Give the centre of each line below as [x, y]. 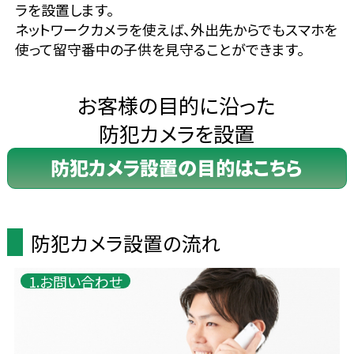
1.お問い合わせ [76, 281]
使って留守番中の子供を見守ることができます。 [159, 49]
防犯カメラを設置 [177, 133]
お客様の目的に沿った [177, 104]
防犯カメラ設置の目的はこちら [177, 167]
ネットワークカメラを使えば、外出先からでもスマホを [176, 29]
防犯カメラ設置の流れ [126, 242]
